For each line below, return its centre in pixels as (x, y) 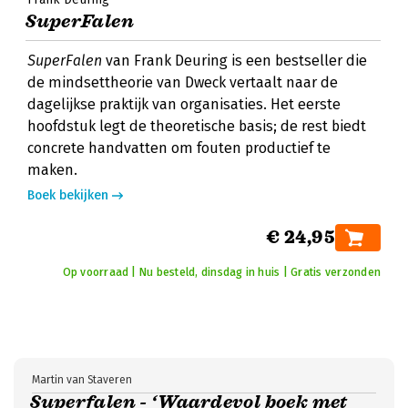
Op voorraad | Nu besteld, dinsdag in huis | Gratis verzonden (221, 272)
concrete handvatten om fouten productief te (179, 148)
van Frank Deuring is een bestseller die (235, 61)
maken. (52, 170)
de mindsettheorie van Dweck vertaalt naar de (183, 82)
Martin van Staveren (82, 380)
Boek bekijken (68, 195)
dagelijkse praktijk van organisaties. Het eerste (184, 104)
